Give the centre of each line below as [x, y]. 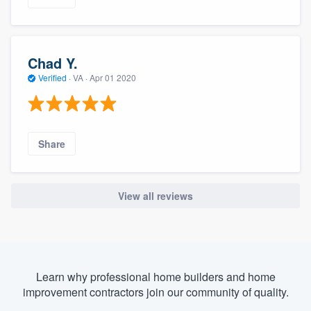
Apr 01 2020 [113, 78]
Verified [52, 78]
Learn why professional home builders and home [155, 277]
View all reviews [155, 195]
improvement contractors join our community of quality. [155, 292]
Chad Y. [53, 63]
